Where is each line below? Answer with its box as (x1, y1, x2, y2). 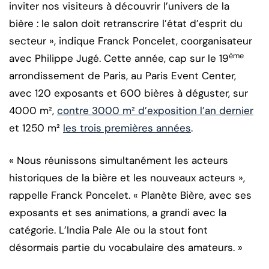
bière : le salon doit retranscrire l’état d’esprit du (9, 17, 243, 31)
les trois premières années (63, 121, 191, 135)
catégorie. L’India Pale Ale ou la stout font (9, 223, 208, 237)
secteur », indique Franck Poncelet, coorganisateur (9, 34, 252, 48)
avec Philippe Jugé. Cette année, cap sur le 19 (9, 52, 229, 65)
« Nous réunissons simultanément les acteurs (9, 154, 228, 168)
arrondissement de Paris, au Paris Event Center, (9, 69, 236, 83)
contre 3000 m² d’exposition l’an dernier (57, 104, 253, 118)
